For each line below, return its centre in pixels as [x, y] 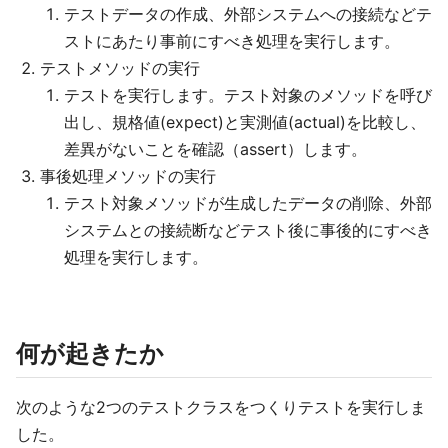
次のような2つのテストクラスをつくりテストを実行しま [221, 407]
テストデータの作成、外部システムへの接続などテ [248, 14]
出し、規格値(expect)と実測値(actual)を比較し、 [245, 122]
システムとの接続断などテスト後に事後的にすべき [248, 230]
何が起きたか [90, 354]
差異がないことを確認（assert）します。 [215, 149]
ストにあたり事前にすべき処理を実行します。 [232, 41]
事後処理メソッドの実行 [128, 176]
